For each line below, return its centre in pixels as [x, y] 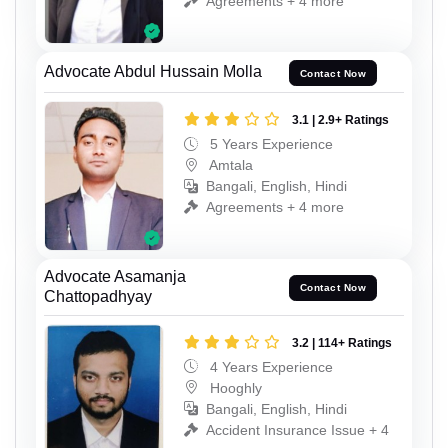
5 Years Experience [269, 144]
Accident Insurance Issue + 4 [297, 429]
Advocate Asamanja [115, 276]
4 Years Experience [269, 366]
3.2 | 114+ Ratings [342, 342]
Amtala [229, 165]
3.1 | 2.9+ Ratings [340, 120]
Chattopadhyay [98, 296]
